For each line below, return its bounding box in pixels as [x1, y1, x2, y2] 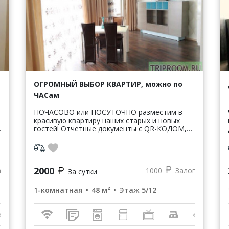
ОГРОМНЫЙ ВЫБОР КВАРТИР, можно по [34, 79, 182, 89]
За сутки [67, 166, 97, 176]
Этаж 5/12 [119, 185, 156, 195]
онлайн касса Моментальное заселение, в [34, 131, 82, 142]
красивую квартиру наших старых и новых [34, 115, 180, 125]
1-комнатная [34, 185, 82, 195]
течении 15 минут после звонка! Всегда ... [148, 140, 178, 150]
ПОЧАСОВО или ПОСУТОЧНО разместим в [34, 107, 182, 117]
